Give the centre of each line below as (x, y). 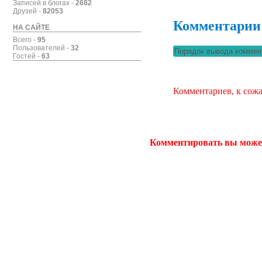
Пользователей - (42, 48)
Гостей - (27, 56)
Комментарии (217, 25)
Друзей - (27, 11)
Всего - (25, 40)
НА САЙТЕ (31, 27)
